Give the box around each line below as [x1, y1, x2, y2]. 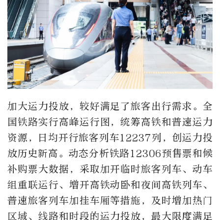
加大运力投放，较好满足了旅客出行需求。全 [7, 101, 213, 112]
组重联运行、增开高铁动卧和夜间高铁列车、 [7, 179, 213, 191]
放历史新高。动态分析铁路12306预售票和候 [7, 148, 213, 159]
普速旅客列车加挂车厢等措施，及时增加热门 [7, 195, 213, 206]
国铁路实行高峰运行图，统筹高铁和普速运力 [7, 116, 213, 128]
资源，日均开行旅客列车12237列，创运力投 [7, 132, 213, 143]
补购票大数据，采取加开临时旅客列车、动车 [7, 164, 213, 175]
